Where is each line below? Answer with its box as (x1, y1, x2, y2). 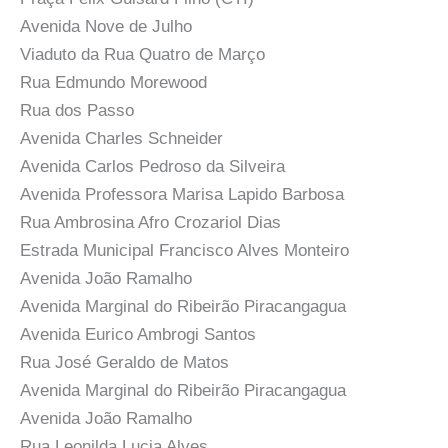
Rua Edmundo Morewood (20, 73, 207, 93)
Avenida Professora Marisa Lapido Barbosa (20, 185, 344, 205)
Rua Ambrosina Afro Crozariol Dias (20, 213, 281, 233)
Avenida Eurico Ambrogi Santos (20, 325, 256, 345)
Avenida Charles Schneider (20, 129, 223, 149)
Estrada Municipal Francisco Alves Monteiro (20, 241, 349, 261)
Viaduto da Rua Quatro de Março (20, 45, 265, 65)
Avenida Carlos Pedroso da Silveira (20, 157, 285, 177)
